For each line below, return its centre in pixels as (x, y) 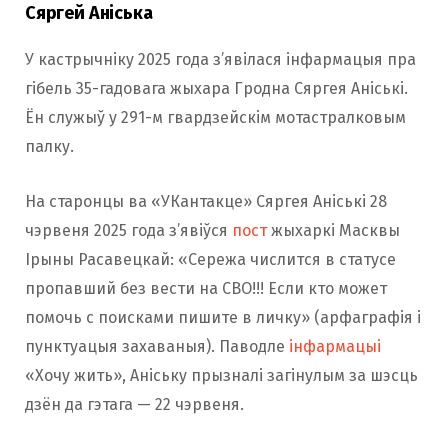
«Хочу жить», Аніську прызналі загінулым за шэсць (221, 375)
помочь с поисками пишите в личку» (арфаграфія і (223, 317)
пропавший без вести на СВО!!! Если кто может (206, 288)
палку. (49, 146)
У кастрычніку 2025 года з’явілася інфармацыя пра (220, 59)
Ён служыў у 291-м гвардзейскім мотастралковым (215, 117)
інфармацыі (335, 346)
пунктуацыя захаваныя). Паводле (157, 346)
